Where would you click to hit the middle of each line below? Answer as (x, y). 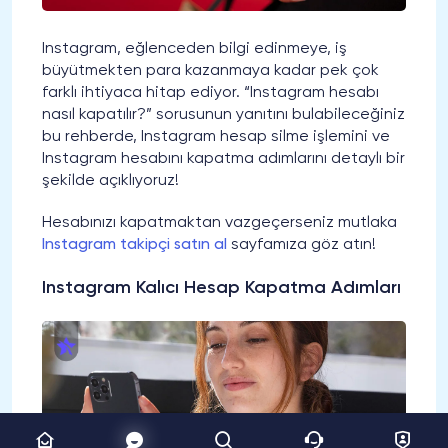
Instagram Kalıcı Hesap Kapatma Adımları (221, 288)
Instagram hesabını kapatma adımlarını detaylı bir (223, 159)
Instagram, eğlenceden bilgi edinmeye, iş (194, 49)
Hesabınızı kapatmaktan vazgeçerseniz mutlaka (219, 223)
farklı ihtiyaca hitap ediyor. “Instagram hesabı (210, 93)
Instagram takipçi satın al (134, 245)
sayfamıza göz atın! (301, 245)
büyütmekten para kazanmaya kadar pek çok (210, 71)
